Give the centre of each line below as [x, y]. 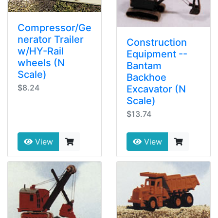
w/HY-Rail [41, 51]
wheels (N [41, 63]
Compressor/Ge [54, 27]
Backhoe [146, 77]
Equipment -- [157, 54]
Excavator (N [156, 89]
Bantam [144, 66]
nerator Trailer [51, 39]
